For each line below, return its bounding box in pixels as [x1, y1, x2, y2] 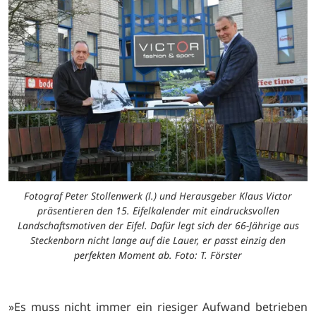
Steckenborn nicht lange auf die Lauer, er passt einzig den [30, 233, 286, 248]
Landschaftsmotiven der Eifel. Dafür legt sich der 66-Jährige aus [17, 219, 299, 233]
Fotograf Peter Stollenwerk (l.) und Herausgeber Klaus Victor [24, 189, 292, 203]
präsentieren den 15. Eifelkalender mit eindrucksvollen [37, 204, 279, 218]
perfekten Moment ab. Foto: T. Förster [74, 248, 242, 262]
